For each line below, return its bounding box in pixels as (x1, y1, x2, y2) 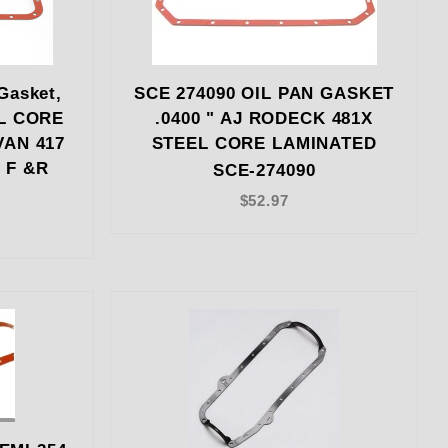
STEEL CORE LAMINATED (151, 134, 377, 154)
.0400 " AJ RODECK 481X (155, 109, 373, 129)
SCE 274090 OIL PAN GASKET (134, 84, 395, 104)
